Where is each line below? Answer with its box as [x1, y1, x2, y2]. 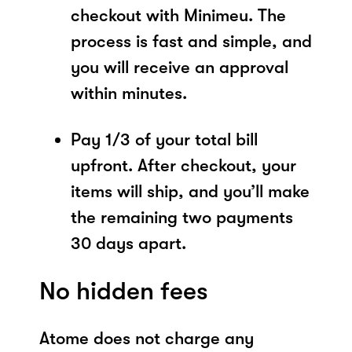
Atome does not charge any [39, 328, 254, 348]
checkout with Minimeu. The [71, 5, 286, 25]
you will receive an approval [71, 57, 288, 77]
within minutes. [71, 82, 187, 103]
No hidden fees [39, 276, 208, 306]
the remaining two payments [71, 207, 293, 227]
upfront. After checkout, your [71, 155, 296, 175]
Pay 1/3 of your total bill [71, 129, 258, 149]
